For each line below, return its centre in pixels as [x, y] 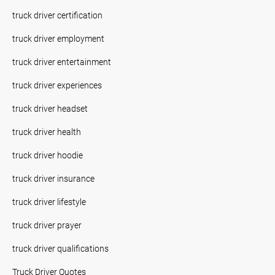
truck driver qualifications [60, 248]
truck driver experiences [57, 85]
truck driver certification [57, 15]
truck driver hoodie [48, 155]
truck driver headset [50, 108]
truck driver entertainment [62, 61]
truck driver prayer [47, 225]
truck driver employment [58, 38]
